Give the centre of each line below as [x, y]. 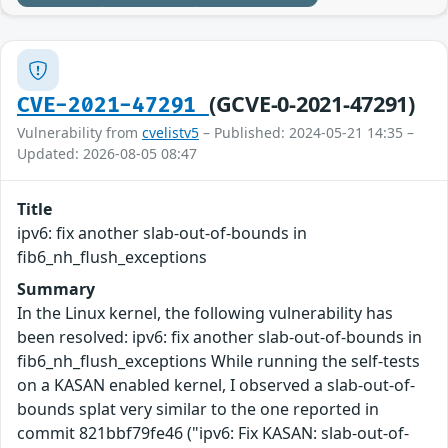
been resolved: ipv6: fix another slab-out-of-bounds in [219, 337]
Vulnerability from [79, 133]
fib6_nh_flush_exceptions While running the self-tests [218, 361]
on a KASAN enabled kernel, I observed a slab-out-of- [216, 385]
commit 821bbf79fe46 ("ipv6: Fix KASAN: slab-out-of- [213, 433]
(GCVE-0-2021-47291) [311, 104]
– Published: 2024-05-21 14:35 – [306, 133]
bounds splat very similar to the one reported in [198, 409]
